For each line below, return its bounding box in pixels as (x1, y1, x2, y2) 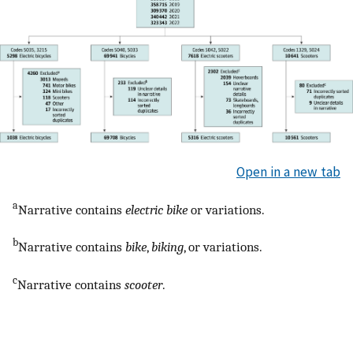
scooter (124, 276, 162, 292)
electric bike (125, 201, 188, 217)
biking (151, 239, 184, 255)
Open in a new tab (236, 163, 340, 181)
